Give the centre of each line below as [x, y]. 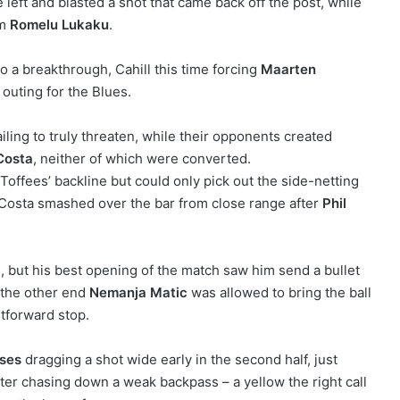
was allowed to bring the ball [279, 292]
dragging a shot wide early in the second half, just [179, 359]
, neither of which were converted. [142, 158]
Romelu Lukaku [59, 25]
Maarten [288, 69]
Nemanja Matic [138, 292]
